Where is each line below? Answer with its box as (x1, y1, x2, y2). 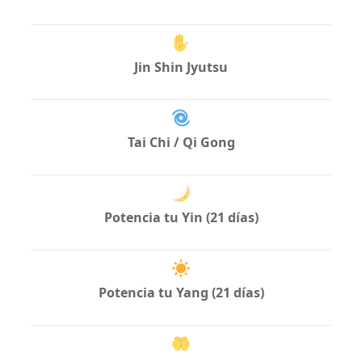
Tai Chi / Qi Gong (127, 133, 235, 152)
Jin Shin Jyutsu (134, 58, 228, 77)
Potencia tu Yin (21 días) (103, 208, 259, 227)
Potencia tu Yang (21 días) (98, 284, 264, 302)
